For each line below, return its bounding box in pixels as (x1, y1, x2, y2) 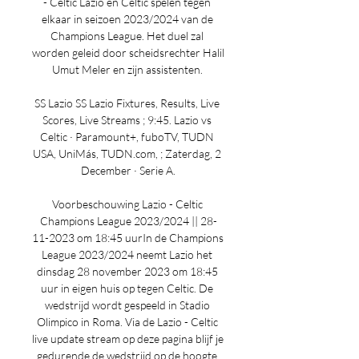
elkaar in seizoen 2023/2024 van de (41, 12, 213, 26)
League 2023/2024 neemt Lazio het (42, 248, 212, 261)
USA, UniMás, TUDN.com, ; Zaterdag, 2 (33, 147, 221, 160)
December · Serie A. (81, 163, 175, 177)
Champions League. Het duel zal (50, 29, 204, 42)
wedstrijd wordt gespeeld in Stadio (44, 298, 210, 312)
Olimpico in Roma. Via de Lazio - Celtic (36, 315, 218, 329)
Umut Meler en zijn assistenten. (51, 63, 205, 76)
